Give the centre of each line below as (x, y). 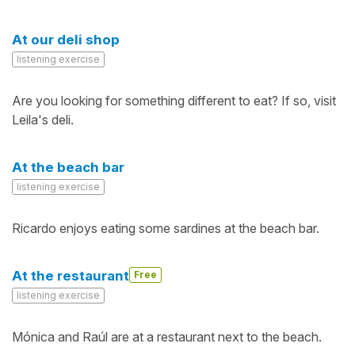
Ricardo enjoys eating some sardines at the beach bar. (166, 228)
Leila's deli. (43, 120)
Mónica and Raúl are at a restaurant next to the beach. (167, 337)
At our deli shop (66, 40)
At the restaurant (71, 276)
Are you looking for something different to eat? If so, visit (174, 101)
